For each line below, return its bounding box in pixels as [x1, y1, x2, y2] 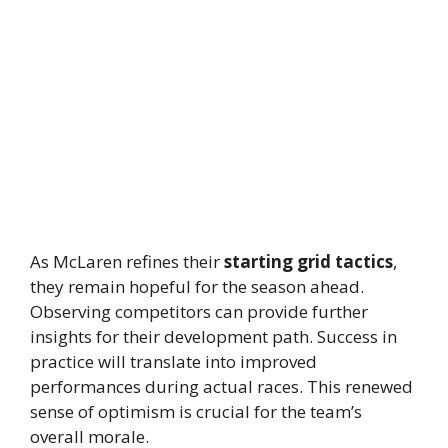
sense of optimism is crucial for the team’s [30, 399, 362, 423]
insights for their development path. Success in [30, 324, 397, 348]
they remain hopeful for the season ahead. [30, 274, 364, 298]
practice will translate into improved [30, 349, 317, 373]
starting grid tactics [224, 249, 393, 273]
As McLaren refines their [30, 249, 224, 273]
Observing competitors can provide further [30, 299, 368, 323]
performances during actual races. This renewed [30, 374, 413, 398]
